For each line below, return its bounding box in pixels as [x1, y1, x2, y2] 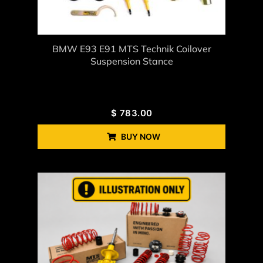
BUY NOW [120, 131, 160, 142]
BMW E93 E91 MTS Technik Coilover [52, 43, 211, 55]
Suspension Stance [90, 55, 173, 68]
